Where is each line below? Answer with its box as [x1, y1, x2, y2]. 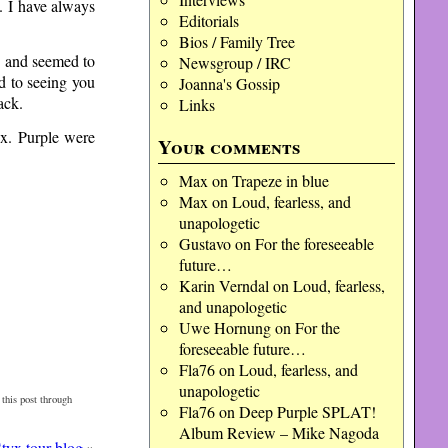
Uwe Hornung [178, 317, 271, 338]
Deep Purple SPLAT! [238, 401, 376, 422]
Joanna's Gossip [178, 73, 280, 94]
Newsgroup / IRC [178, 52, 291, 73]
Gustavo [178, 233, 231, 254]
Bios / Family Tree [178, 31, 295, 52]
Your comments [158, 133, 301, 161]
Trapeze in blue [231, 170, 329, 191]
